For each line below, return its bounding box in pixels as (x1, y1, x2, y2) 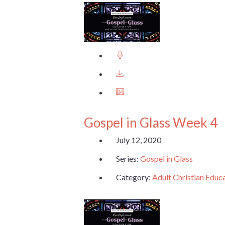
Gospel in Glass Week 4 (84, 114, 217, 131)
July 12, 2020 (116, 135, 161, 145)
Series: (116, 154, 140, 164)
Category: (116, 172, 152, 182)
